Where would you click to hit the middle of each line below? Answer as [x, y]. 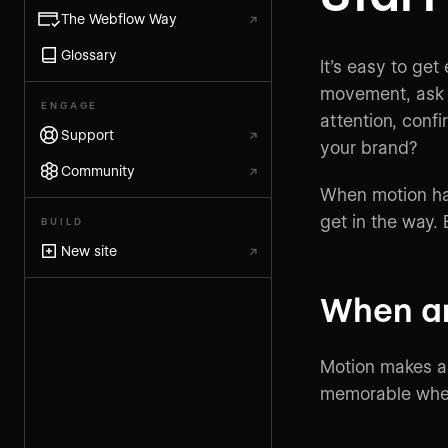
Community [98, 170]
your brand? [368, 147]
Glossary [89, 54]
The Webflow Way [119, 18]
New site [89, 250]
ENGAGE [70, 105]
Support [87, 134]
